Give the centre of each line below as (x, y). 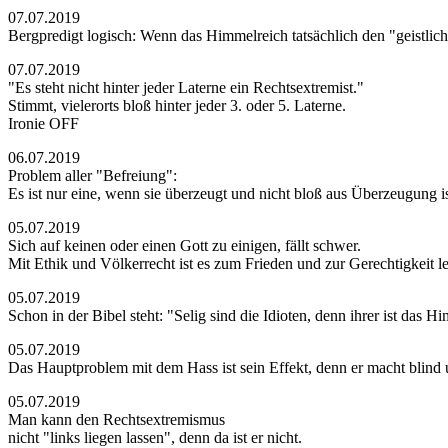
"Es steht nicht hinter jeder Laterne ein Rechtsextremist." (186, 87)
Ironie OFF (43, 123)
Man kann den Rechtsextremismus (116, 419)
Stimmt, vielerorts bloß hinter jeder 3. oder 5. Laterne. (177, 105)
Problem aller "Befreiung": (92, 175)
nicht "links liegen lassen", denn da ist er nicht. (155, 437)
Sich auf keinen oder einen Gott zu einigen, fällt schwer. (184, 245)
